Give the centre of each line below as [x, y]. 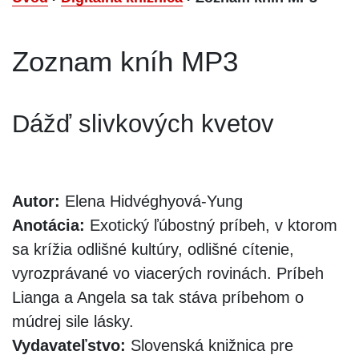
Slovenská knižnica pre [210, 345]
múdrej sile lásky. [73, 321]
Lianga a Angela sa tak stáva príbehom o [158, 297]
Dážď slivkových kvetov [143, 123]
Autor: [36, 201]
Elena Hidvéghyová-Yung [151, 201]
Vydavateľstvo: [69, 345]
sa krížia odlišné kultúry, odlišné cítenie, [153, 249]
